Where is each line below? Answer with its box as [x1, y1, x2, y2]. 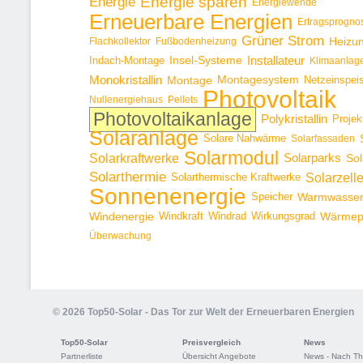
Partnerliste [61, 352, 103, 361]
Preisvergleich [182, 338, 241, 347]
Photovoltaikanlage [93, 109, 252, 130]
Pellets [168, 94, 198, 105]
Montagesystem [217, 74, 299, 86]
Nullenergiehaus [89, 94, 163, 105]
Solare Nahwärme [203, 132, 286, 144]
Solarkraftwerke [89, 151, 179, 165]
